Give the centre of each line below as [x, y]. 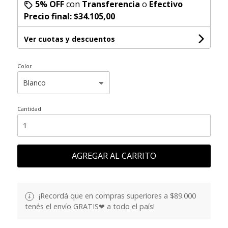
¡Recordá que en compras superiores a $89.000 [116, 195]
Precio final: [49, 16]
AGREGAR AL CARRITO [114, 155]
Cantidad [29, 108]
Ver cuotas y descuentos [69, 39]
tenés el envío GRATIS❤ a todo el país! [90, 206]
